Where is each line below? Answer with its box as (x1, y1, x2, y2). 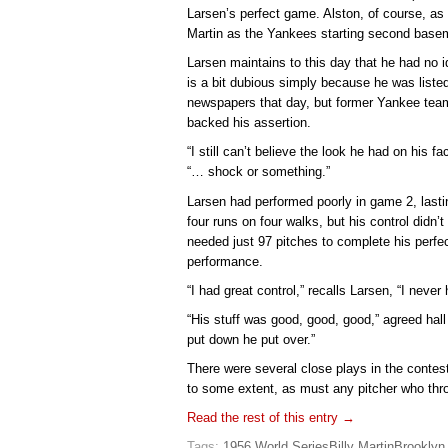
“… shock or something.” (187, 164, 330, 180)
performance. (187, 253, 263, 269)
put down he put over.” (187, 331, 315, 347)
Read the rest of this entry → (187, 409, 355, 425)
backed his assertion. (187, 115, 311, 131)
